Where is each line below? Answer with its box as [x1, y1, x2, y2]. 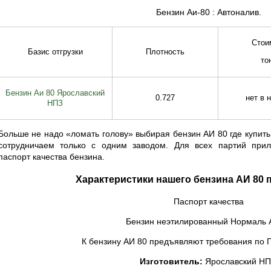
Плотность [145, 47, 184, 56]
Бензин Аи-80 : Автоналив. [156, 7, 262, 17]
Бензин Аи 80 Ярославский [5, 88, 105, 97]
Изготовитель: [139, 256, 203, 266]
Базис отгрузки [27, 47, 83, 56]
